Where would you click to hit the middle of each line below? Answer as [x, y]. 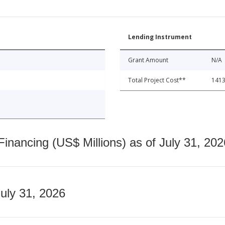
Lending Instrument [160, 37]
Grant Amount [148, 60]
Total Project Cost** [157, 80]
